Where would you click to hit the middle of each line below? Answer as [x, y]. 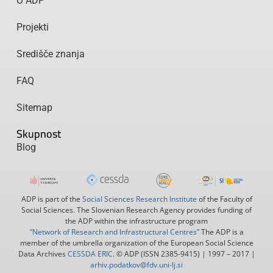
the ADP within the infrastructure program [136, 221]
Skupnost [38, 134]
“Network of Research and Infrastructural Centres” [114, 232]
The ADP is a [221, 232]
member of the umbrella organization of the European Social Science [136, 243]
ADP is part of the [51, 199]
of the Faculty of [224, 199]
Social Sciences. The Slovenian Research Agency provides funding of [136, 210]
